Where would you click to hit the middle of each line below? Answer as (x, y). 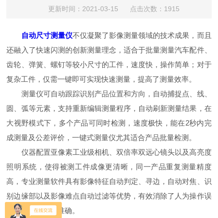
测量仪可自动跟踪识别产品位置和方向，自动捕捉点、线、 (109, 94)
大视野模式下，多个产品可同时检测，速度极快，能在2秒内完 (109, 123)
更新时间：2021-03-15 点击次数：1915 (114, 9)
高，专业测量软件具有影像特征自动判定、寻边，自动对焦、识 (109, 181)
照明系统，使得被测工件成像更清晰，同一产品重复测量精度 (109, 167)
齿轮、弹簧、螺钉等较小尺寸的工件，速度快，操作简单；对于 (109, 64)
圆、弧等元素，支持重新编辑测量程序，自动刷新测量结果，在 (109, 108)
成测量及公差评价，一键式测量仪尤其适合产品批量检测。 (101, 137)
